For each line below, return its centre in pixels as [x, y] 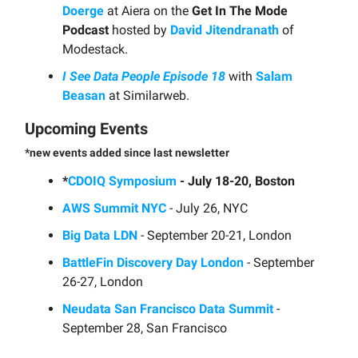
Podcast [86, 30]
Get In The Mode [240, 11]
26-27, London [103, 282]
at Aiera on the [148, 11]
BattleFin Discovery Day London [153, 263]
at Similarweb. [147, 96]
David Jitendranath [225, 30]
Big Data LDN [100, 236]
